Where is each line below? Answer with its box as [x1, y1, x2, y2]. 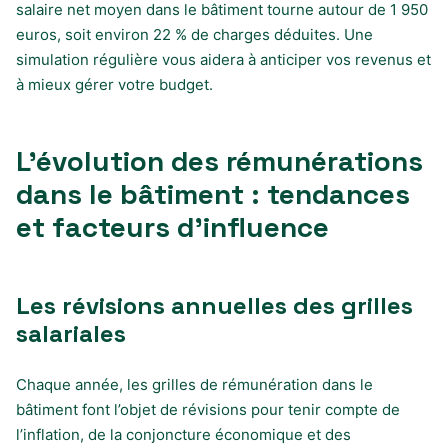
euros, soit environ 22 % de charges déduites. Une [16, 24, 373, 44]
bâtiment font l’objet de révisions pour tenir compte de [16, 399, 400, 419]
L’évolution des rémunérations [16, 142, 423, 179]
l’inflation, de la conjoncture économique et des [16, 424, 351, 444]
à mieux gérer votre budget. [16, 74, 213, 94]
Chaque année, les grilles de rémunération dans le [16, 374, 373, 394]
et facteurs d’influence [16, 208, 329, 245]
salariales [16, 317, 126, 349]
